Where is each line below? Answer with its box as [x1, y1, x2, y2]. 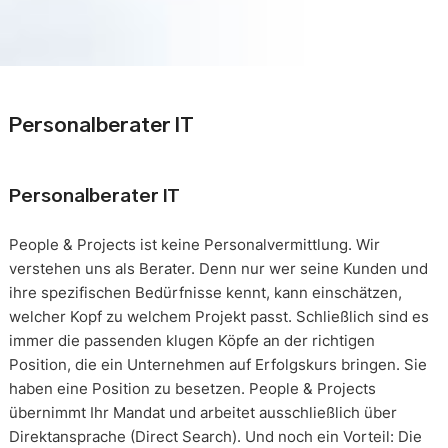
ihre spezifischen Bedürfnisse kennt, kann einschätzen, [8, 282, 402, 302]
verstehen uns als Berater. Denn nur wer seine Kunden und [8, 258, 428, 278]
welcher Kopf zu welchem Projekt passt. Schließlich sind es [8, 306, 429, 326]
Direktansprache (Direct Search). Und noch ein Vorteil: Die [8, 426, 422, 446]
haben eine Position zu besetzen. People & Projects [8, 378, 376, 398]
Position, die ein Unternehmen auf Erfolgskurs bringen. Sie [8, 354, 427, 374]
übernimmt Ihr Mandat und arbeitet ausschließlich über [8, 402, 397, 422]
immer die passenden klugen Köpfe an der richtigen [8, 330, 375, 350]
